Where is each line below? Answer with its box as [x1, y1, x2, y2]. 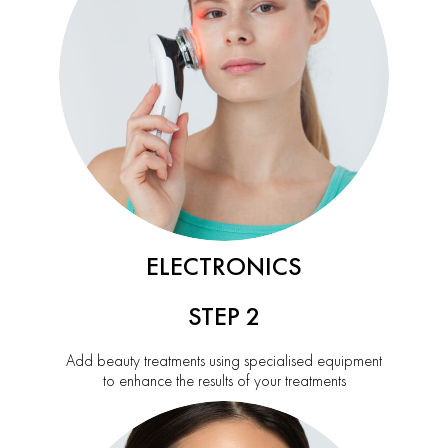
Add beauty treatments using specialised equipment [66, 350, 382, 372]
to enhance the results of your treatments [102, 370, 346, 392]
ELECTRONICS [146, 249, 302, 284]
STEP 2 [187, 299, 261, 334]
